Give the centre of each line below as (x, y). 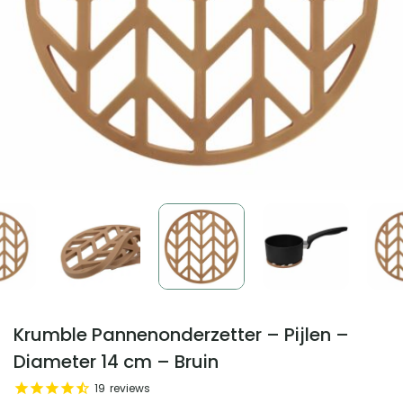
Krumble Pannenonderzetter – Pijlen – (181, 334)
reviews (130, 388)
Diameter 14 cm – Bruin (116, 361)
